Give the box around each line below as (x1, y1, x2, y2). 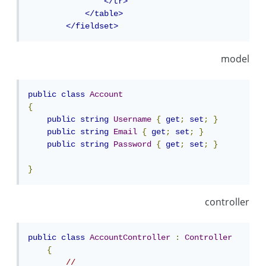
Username (116, 115, 154, 125)
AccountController (92, 233, 173, 243)
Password (116, 140, 154, 150)
